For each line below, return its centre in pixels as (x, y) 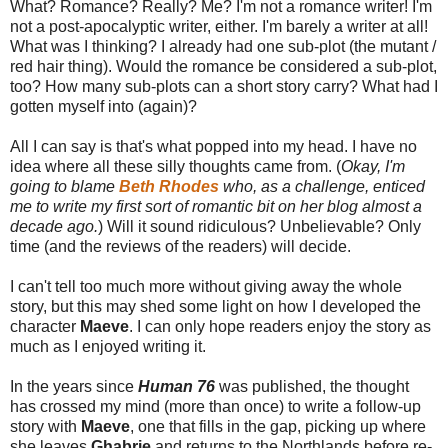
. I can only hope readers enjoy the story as (280, 326)
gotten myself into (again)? (103, 106)
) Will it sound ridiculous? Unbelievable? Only (259, 226)
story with (45, 426)
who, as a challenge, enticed (322, 186)
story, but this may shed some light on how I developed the (215, 306)
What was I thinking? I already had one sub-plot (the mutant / (223, 46)
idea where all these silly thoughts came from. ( (175, 166)
